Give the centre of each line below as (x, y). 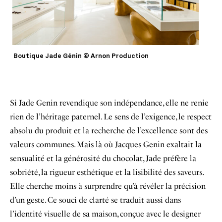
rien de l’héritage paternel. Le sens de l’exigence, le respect (111, 116)
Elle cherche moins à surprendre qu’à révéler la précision (108, 186)
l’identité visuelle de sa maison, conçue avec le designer (105, 214)
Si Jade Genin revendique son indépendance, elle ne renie (109, 103)
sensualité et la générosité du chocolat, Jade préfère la (103, 158)
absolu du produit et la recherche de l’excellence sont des (109, 130)
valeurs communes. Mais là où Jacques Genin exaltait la (106, 144)
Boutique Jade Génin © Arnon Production (81, 56)
